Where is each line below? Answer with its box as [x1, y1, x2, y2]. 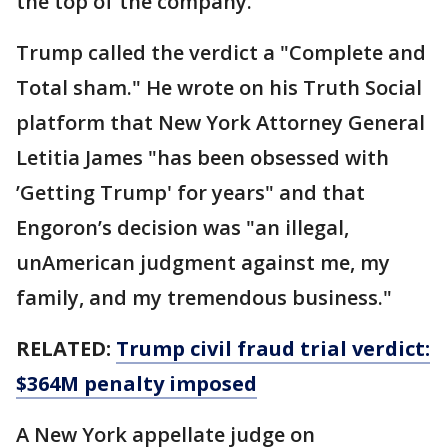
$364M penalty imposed [16, 370, 257, 398]
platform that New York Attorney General [16, 109, 425, 137]
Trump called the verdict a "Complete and [16, 39, 426, 67]
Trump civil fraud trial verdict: [116, 335, 430, 363]
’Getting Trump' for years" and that [16, 179, 365, 207]
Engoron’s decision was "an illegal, [16, 214, 349, 242]
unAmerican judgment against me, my [16, 249, 390, 277]
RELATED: [16, 335, 116, 363]
